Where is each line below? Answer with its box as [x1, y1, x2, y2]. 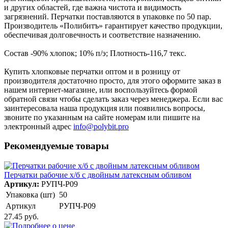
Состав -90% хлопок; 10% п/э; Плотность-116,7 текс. [4, 48, 186, 58]
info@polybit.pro [73, 122, 129, 131]
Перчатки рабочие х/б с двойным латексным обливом [4, 170, 191, 180]
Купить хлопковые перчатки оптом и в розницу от [4, 67, 180, 76]
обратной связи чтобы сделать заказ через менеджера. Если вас [4, 94, 223, 103]
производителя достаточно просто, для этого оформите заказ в [4, 76, 221, 85]
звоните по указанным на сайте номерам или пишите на [4, 112, 200, 122]
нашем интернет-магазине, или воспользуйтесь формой [4, 85, 197, 94]
